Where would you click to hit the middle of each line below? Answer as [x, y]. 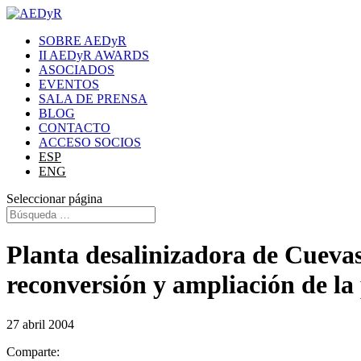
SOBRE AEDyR [83, 41]
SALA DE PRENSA [93, 99]
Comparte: [33, 351]
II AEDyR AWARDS [94, 55]
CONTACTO [75, 128]
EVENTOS [69, 84]
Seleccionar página [54, 199]
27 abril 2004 [40, 324]
